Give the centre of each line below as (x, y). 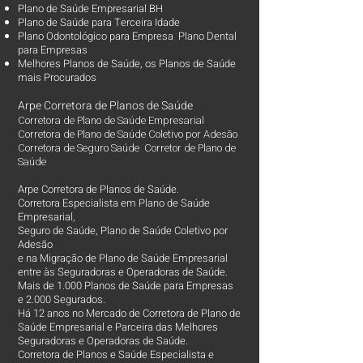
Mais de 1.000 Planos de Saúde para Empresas (126, 285)
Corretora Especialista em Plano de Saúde (114, 203)
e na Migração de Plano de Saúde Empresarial (123, 258)
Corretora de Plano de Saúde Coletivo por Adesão (129, 134)
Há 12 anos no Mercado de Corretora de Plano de (129, 313)
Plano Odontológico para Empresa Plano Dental (127, 36)
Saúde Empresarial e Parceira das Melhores (118, 327)
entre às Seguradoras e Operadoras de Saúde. (123, 271)
